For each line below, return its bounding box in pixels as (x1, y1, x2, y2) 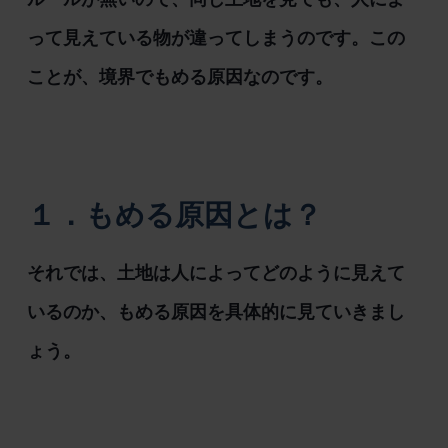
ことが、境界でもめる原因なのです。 (26, 67, 333, 88)
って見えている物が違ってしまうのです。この (26, 28, 405, 49)
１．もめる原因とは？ (26, 198, 322, 231)
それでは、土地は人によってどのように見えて (26, 263, 405, 284)
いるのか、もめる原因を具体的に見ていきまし (26, 302, 405, 323)
